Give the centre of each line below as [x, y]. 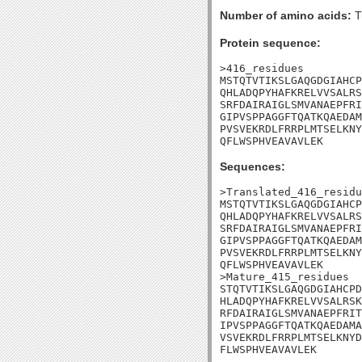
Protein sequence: [270, 43]
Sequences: [253, 166]
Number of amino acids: [286, 15]
